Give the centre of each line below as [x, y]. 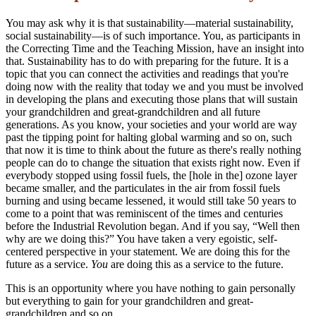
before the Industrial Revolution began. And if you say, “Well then [153, 226]
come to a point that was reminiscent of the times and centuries [144, 214]
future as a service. [48, 265]
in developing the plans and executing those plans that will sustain [152, 99]
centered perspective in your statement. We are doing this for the [148, 252]
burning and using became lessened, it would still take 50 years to [151, 201]
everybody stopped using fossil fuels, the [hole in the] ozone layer [151, 176]
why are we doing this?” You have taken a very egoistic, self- [141, 239]
